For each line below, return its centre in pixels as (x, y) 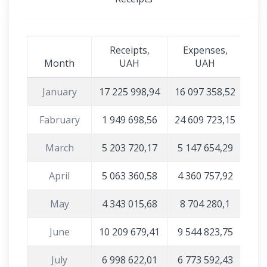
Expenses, (205, 50)
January (59, 92)
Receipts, (129, 50)
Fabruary (59, 120)
